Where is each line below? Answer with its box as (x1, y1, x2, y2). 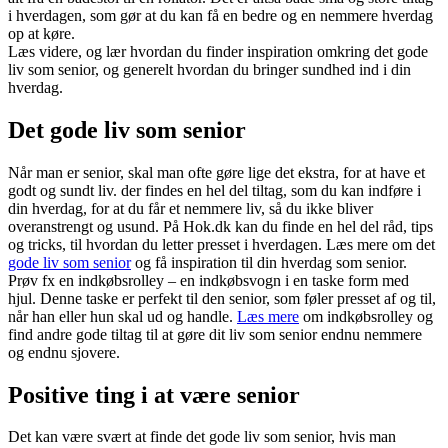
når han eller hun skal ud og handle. (8, 307, 237, 325)
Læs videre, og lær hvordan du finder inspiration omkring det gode (8, 42, 428, 60)
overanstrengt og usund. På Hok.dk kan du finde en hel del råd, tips (8, 217, 433, 235)
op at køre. (8, 24, 75, 42)
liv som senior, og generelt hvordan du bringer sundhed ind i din (8, 60, 411, 78)
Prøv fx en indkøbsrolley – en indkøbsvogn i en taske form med (8, 271, 409, 289)
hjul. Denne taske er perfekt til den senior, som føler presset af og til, (8, 289, 436, 307)
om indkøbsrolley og (299, 307, 433, 325)
